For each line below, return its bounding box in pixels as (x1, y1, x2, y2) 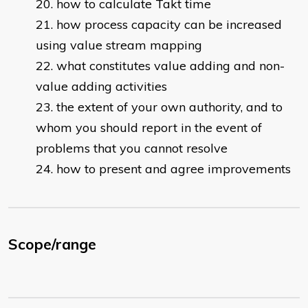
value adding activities (36, 78, 167, 95)
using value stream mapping (36, 37, 202, 54)
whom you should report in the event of (36, 120, 262, 136)
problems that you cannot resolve (36, 140, 228, 157)
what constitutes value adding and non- (56, 58, 285, 74)
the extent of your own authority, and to (56, 99, 283, 115)
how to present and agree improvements (56, 161, 291, 177)
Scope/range (8, 235, 96, 254)
